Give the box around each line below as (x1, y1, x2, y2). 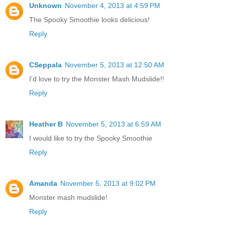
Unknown (29, 1, 62, 10)
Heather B (29, 120, 63, 128)
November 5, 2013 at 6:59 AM (66, 120, 161, 128)
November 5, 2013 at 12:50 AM (65, 60, 164, 69)
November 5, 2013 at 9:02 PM (60, 179, 156, 187)
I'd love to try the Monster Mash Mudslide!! (29, 74, 164, 83)
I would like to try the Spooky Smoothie (29, 134, 152, 142)
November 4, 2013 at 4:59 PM (65, 1, 160, 10)
